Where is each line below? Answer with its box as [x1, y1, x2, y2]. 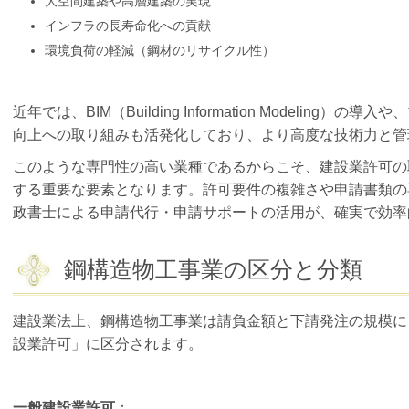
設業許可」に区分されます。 [13, 336, 203, 352]
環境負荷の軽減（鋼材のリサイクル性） [45, 43, 275, 58]
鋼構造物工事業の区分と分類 [64, 257, 362, 283]
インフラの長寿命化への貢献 [45, 18, 211, 34]
